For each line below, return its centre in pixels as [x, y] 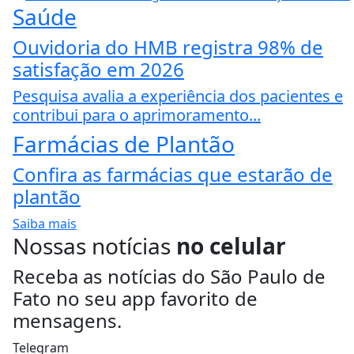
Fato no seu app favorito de [135, 298]
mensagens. [67, 320]
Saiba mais [45, 223]
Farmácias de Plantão [124, 143]
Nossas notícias [94, 245]
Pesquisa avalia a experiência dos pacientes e [178, 96]
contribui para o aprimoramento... [137, 115]
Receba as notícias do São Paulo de [169, 276]
